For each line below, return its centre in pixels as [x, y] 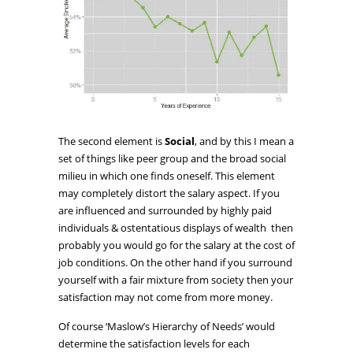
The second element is [111, 141]
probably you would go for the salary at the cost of [176, 245]
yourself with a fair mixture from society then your [176, 280]
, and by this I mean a [244, 141]
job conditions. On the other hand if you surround [175, 263]
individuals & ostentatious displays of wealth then [176, 228]
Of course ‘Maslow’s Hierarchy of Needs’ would [167, 327]
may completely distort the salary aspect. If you [169, 193]
